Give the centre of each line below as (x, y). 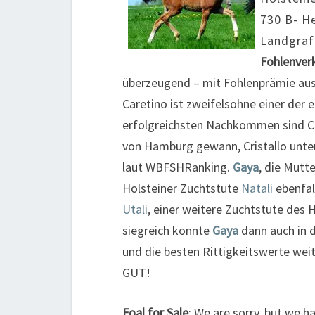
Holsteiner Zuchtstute (182, 188)
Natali (258, 188)
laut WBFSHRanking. (178, 167)
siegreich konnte (167, 230)
